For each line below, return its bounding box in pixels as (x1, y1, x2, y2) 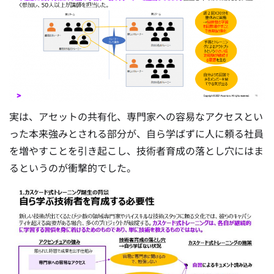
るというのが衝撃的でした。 (9, 160, 136, 176)
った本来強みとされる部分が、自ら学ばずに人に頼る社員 (9, 126, 264, 141)
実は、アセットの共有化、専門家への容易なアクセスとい (9, 109, 263, 124)
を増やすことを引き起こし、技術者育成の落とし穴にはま (9, 143, 264, 158)
